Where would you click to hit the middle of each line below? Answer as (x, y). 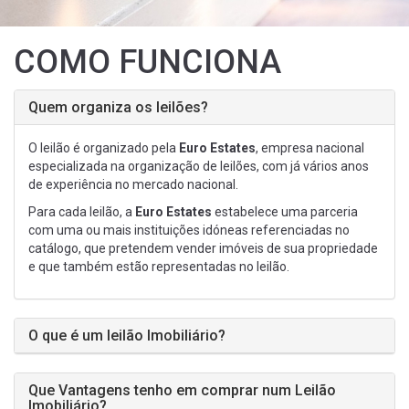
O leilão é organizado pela (104, 148)
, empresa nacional (310, 148)
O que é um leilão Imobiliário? (127, 336)
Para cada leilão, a (82, 212)
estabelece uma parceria (285, 212)
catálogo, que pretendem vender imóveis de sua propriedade (203, 248)
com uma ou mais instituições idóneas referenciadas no (189, 230)
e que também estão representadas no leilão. (159, 267)
